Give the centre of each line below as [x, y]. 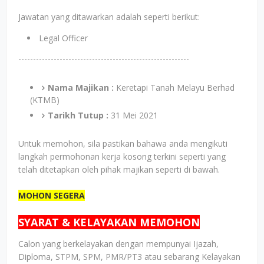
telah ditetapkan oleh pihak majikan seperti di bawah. [119, 170]
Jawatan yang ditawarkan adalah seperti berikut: [109, 17]
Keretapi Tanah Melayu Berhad [174, 88]
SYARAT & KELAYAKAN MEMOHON [109, 222]
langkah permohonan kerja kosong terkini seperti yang [122, 157]
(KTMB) [46, 100]
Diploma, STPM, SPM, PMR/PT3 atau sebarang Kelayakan [129, 257]
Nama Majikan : [81, 88]
